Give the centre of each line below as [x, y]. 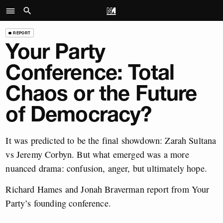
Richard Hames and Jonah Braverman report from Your [108, 189]
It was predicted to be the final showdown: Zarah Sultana [111, 140]
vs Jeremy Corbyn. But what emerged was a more [97, 154]
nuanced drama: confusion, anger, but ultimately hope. [106, 168]
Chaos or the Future [101, 93]
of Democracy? [79, 114]
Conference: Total [90, 72]
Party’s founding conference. [58, 203]
